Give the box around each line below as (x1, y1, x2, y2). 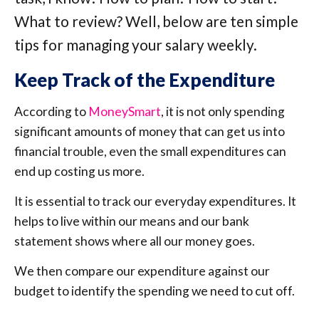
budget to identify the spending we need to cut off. (14, 283, 295, 299)
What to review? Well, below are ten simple (14, 11, 298, 30)
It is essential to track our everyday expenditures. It (14, 193, 296, 209)
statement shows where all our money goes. (14, 233, 255, 249)
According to (14, 103, 88, 119)
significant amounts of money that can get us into (14, 123, 285, 139)
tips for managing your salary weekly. (14, 35, 257, 53)
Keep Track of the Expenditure (14, 68, 275, 90)
